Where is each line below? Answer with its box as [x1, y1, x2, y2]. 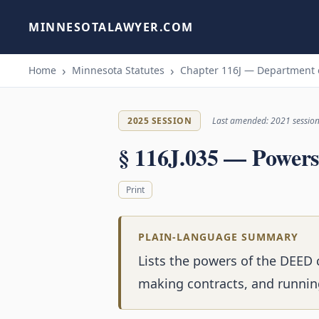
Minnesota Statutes [72, 63, 164, 77]
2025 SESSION [127, 115, 192, 127]
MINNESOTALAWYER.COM [28, 19, 194, 35]
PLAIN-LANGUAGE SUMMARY [138, 230, 298, 244]
